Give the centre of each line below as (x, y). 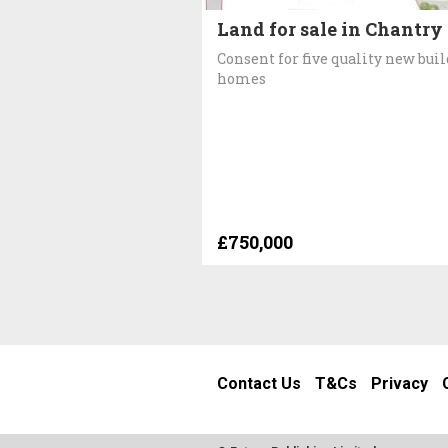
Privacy (399, 384)
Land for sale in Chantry (330, 28)
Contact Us (259, 384)
